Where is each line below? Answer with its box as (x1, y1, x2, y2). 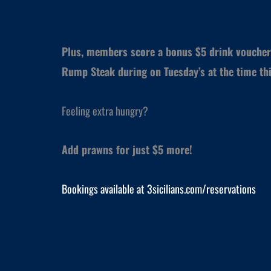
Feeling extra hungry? (62, 102, 148, 119)
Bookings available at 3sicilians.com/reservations (62, 180, 256, 197)
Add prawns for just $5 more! (62, 142, 192, 157)
